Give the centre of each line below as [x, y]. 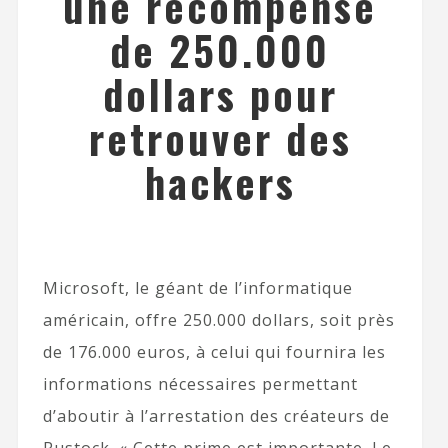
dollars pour [220, 94]
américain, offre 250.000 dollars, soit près [218, 320]
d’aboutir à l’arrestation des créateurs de [216, 416]
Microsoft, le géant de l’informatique [197, 288]
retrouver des [220, 138]
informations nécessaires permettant [200, 384]
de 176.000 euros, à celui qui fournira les [214, 352]
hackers [220, 182]
